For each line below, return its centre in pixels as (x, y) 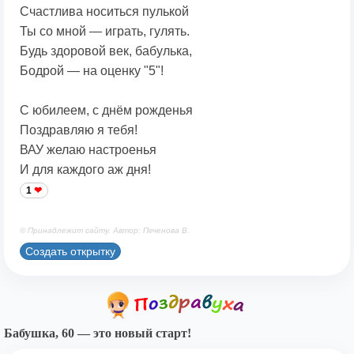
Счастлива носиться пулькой (104, 12)
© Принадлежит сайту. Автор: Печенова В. (105, 231)
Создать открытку (70, 251)
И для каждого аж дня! (85, 170)
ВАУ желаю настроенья (88, 150)
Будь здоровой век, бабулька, (106, 51)
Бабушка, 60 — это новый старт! (98, 333)
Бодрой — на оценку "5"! (92, 71)
